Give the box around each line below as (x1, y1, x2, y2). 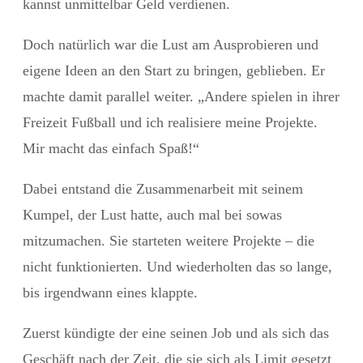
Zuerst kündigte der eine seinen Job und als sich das (23, 324, 329, 341)
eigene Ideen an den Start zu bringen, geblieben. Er (23, 62, 325, 79)
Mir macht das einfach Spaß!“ (23, 139, 199, 156)
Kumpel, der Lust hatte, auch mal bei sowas (23, 206, 282, 223)
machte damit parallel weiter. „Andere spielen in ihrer (23, 88, 340, 105)
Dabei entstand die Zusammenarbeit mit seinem (23, 180, 303, 197)
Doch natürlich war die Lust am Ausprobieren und (23, 36, 318, 53)
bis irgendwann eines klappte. (23, 284, 198, 301)
